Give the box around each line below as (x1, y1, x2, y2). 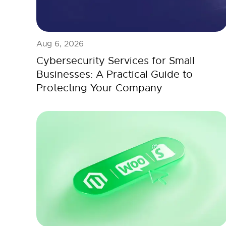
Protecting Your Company (36, 81, 162, 94)
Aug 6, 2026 (36, 38, 84, 49)
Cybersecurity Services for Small (36, 54, 195, 67)
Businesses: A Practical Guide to (36, 68, 193, 81)
